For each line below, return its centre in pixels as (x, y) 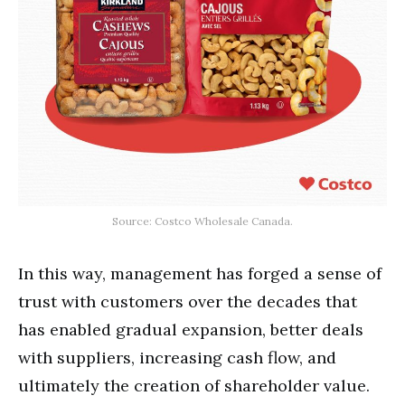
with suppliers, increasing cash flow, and (177, 357)
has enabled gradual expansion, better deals (191, 329)
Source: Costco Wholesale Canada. (202, 221)
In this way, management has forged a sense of (200, 273)
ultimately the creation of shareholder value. (194, 385)
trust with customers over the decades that (188, 301)
